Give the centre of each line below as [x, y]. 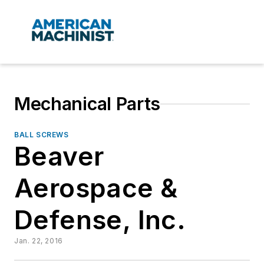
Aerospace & [96, 188]
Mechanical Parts [88, 104]
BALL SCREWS [42, 135]
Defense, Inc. [100, 220]
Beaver [59, 156]
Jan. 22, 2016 [39, 241]
